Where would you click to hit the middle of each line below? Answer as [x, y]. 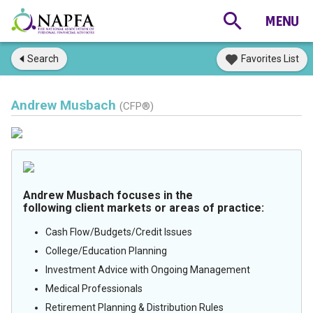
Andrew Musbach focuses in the [108, 195]
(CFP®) [137, 106]
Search [43, 59]
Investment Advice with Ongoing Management [148, 270]
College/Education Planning [106, 251]
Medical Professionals [94, 289]
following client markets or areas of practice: [144, 208]
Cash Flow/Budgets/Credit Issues [119, 232]
